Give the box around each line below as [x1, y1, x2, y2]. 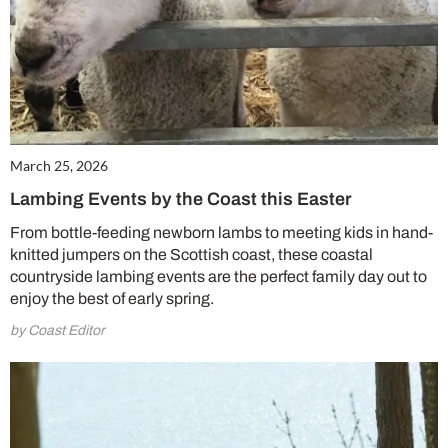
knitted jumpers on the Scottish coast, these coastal [10, 246, 373, 264]
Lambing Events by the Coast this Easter [10, 189, 352, 210]
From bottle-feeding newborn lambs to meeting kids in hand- [10, 224, 433, 242]
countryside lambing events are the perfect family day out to [10, 268, 427, 286]
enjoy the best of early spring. [10, 290, 214, 308]
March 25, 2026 [10, 157, 108, 175]
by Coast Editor [10, 323, 105, 339]
